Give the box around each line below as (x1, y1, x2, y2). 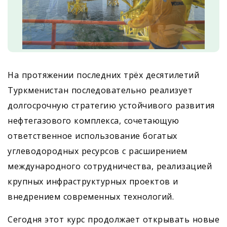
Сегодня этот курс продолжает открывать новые (8, 214, 219, 225)
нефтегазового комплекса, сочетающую (8, 115, 179, 126)
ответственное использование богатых (8, 130, 177, 141)
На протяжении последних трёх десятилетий (8, 69, 199, 81)
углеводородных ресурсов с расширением (8, 145, 187, 157)
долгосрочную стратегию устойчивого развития (8, 100, 215, 111)
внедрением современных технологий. (8, 191, 174, 202)
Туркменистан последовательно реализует (8, 85, 193, 96)
